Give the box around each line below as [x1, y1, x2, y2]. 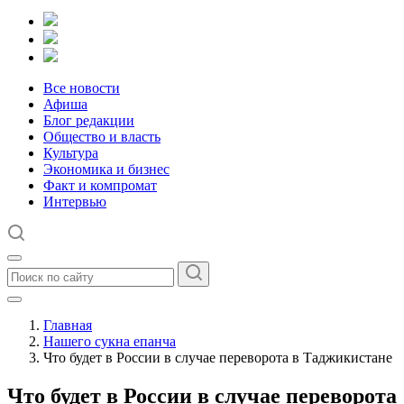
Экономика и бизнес [43, 161, 170, 177]
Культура [43, 145, 98, 161]
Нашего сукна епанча [43, 334, 176, 349]
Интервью [43, 194, 106, 209]
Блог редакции [43, 113, 134, 128]
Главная [43, 317, 92, 333]
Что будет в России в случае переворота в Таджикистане [43, 350, 392, 365]
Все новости [43, 80, 120, 96]
